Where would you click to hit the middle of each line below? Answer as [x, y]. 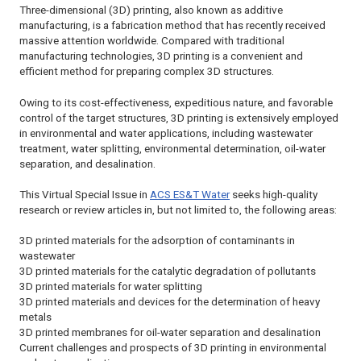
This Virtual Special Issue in [85, 194]
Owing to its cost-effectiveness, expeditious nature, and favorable [176, 102]
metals [35, 317]
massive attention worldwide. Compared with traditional [152, 41]
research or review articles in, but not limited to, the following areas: [178, 210]
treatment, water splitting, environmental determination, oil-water [172, 148]
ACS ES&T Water [190, 194]
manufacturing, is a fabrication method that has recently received [172, 26]
